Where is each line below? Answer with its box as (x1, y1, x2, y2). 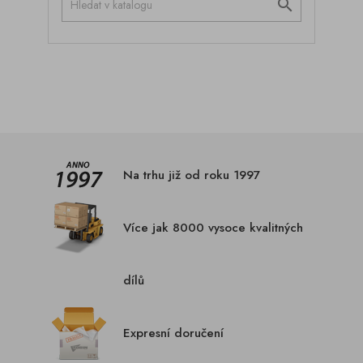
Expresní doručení (122, 324, 224, 342)
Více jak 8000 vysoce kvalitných (122, 219, 303, 237)
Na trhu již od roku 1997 (122, 166, 260, 184)
